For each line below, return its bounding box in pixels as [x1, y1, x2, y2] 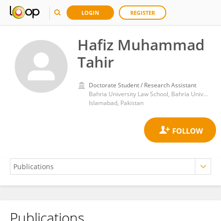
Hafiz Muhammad [77, 35, 205, 55]
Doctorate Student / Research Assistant [89, 81, 196, 89]
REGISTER [130, 9, 155, 16]
